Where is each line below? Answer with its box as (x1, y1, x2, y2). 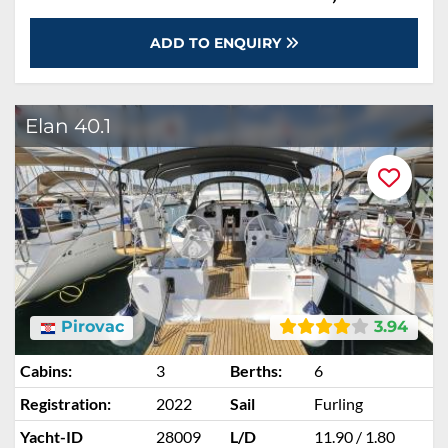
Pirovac (55, 317, 124, 337)
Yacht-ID (20, 427, 83, 446)
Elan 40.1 (25, 114, 111, 138)
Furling (314, 394, 363, 413)
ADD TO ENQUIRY (149, 34, 285, 52)
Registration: (20, 394, 111, 413)
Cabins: (20, 361, 72, 380)
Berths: (230, 361, 282, 380)
